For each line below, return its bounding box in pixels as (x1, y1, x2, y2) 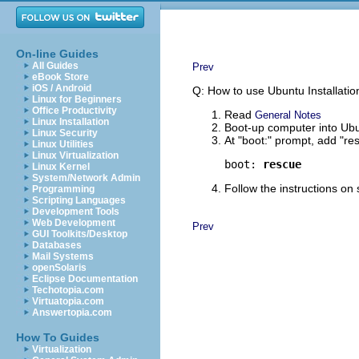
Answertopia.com (32, 307, 112, 318)
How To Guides (16, 331, 99, 344)
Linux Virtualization (32, 150, 119, 161)
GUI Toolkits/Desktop (32, 228, 127, 240)
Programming (32, 184, 95, 195)
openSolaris (32, 262, 87, 273)
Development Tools (32, 206, 119, 217)
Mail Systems (32, 251, 94, 262)
